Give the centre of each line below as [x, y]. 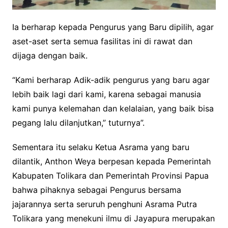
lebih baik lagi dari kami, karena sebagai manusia [106, 94]
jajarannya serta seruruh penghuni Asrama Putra [104, 204]
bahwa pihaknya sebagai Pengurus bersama [96, 190]
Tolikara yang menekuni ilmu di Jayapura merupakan [113, 219]
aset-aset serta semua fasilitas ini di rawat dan [102, 41]
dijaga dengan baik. [50, 56]
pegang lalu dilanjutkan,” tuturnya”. [78, 123]
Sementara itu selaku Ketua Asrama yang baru [101, 147]
